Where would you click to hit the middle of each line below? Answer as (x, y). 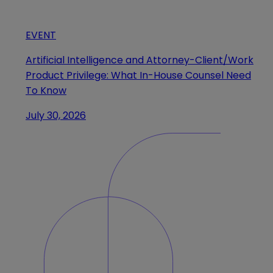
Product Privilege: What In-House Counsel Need (138, 75)
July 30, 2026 (56, 115)
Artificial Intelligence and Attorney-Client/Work (140, 60)
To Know (46, 90)
